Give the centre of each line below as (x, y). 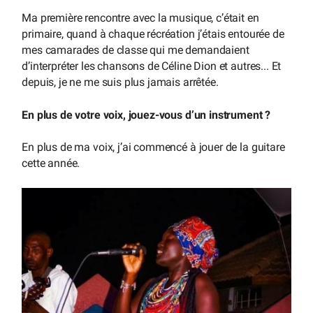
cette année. (51, 163)
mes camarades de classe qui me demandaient (136, 50)
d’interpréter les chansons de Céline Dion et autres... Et (152, 66)
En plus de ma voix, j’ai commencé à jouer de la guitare (153, 147)
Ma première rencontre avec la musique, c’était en (140, 18)
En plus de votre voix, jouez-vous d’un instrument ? (146, 115)
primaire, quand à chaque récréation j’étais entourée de (153, 34)
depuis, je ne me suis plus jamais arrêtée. (120, 82)
